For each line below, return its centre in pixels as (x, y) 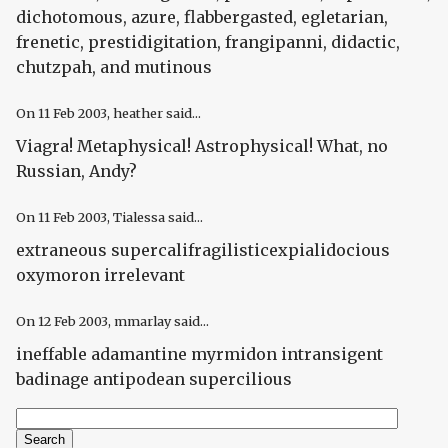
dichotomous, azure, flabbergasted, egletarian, (202, 17)
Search (43, 415)
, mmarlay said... (158, 320)
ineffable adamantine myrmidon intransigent (199, 353)
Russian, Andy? (76, 171)
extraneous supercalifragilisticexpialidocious (203, 250)
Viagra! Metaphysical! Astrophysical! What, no (202, 146)
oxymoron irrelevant (100, 275)
